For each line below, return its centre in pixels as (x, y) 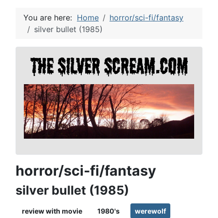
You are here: (50, 18)
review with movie (52, 211)
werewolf (150, 211)
